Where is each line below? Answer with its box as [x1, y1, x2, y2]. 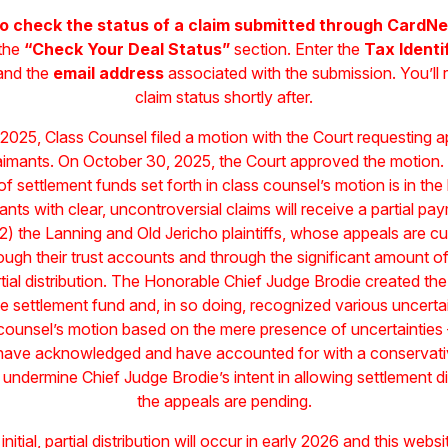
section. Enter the [229, 39, 364, 60]
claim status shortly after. [135, 87, 313, 108]
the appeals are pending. [136, 391, 312, 412]
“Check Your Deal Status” [23, 39, 230, 60]
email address [52, 63, 164, 84]
